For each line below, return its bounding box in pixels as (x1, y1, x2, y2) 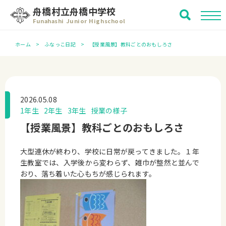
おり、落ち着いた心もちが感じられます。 (20, 168, 156, 179)
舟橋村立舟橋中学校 (33, 4, 116, 18)
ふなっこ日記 (44, 40, 76, 48)
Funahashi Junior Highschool (33, 16, 126, 25)
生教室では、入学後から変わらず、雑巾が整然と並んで (20, 157, 199, 167)
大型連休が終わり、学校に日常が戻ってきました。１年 (20, 146, 199, 156)
